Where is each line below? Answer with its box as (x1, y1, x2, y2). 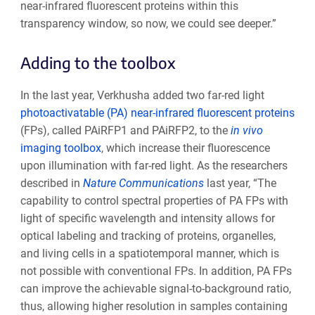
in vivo (230, 123, 263, 137)
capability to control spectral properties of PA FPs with (20, 193, 288, 207)
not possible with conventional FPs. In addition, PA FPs (20, 264, 292, 278)
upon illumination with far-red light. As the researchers (20, 158, 288, 172)
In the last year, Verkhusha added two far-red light (20, 88, 264, 102)
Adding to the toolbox (20, 52, 176, 72)
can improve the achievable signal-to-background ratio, (20, 281, 291, 295)
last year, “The (203, 176, 276, 190)
